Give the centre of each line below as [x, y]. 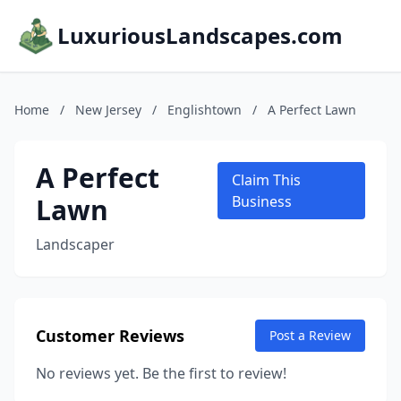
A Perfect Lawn [312, 110]
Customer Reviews [110, 336]
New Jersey [108, 110]
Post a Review [310, 335]
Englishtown [205, 110]
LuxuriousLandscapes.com [200, 35]
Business [262, 201]
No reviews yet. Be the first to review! [161, 373]
